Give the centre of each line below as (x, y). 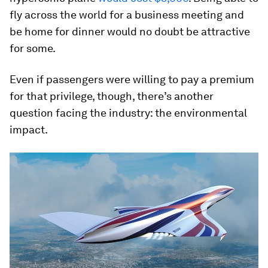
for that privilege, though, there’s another (112, 96)
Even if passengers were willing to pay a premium (132, 79)
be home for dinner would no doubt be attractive (130, 31)
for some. (33, 48)
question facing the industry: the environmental (128, 112)
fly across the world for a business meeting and (127, 14)
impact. (29, 129)
